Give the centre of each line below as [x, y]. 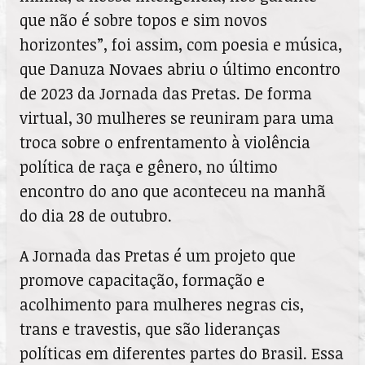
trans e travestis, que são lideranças [150, 328]
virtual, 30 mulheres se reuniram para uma [177, 117]
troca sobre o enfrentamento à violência [165, 142]
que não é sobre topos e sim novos [143, 20]
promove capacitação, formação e [142, 279]
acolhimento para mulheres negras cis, [162, 304]
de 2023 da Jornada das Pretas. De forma [166, 93]
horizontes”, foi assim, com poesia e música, [181, 44]
